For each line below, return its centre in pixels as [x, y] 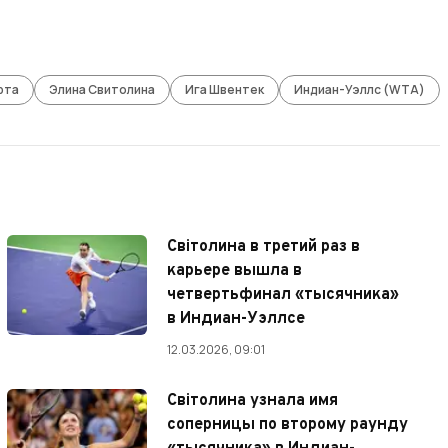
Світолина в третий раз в [264, 247]
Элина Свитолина [102, 90]
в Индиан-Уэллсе [236, 319]
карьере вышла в [235, 271]
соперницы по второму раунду [288, 425]
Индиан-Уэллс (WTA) [360, 90]
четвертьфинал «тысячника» [283, 295]
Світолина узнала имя [253, 401]
